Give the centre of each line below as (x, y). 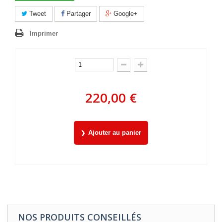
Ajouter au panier (115, 133)
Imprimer (44, 33)
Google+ (125, 14)
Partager (78, 14)
